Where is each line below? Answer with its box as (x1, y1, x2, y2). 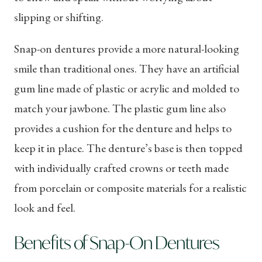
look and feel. (14, 199, 75, 215)
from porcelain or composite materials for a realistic (14, 180, 247, 195)
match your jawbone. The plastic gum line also (14, 100, 226, 116)
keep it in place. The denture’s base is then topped (14, 140, 243, 156)
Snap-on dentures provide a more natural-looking (14, 40, 239, 56)
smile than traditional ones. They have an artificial (14, 60, 239, 76)
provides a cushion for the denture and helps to (14, 120, 232, 136)
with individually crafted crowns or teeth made (14, 160, 229, 175)
